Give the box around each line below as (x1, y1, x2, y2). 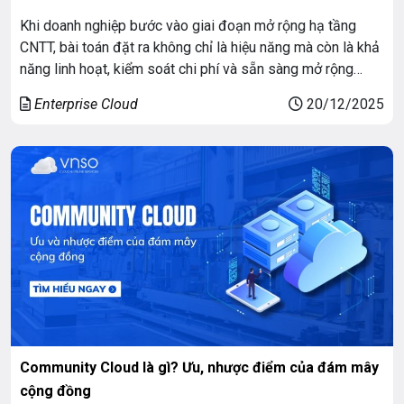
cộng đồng (20, 381, 91, 399)
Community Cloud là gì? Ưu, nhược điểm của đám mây (20, 358, 379, 376)
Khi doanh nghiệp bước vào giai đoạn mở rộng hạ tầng (20, 16, 356, 34)
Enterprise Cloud (34, 95, 138, 113)
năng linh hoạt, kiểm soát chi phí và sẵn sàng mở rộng (20, 60, 353, 78)
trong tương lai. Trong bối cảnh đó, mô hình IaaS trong (20, 81, 353, 99)
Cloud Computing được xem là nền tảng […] (20, 103, 286, 121)
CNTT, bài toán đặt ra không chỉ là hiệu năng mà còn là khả (20, 38, 380, 56)
